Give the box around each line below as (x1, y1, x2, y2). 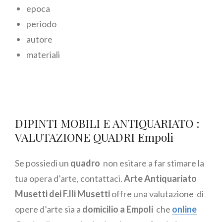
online (172, 203, 197, 215)
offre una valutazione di (110, 188, 204, 199)
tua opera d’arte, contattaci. (15, 172, 124, 184)
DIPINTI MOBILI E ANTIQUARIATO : (15, 115, 200, 131)
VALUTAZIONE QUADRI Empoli (15, 129, 173, 145)
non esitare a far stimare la (100, 157, 204, 168)
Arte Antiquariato (124, 172, 197, 184)
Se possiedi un (15, 157, 70, 168)
